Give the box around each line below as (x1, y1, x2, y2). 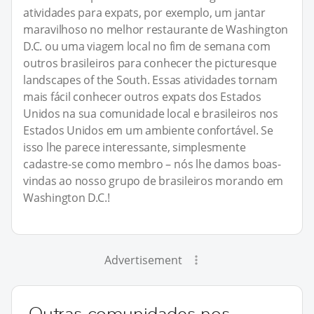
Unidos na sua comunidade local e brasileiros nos (23, 105, 278, 121)
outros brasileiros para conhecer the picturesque (23, 55, 277, 71)
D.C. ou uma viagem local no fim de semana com (23, 38, 271, 54)
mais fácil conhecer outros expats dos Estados (23, 88, 261, 104)
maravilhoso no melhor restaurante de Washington (23, 21, 289, 37)
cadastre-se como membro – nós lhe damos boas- (23, 156, 281, 172)
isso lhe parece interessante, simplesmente (23, 139, 246, 155)
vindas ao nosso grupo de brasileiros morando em (23, 172, 284, 189)
